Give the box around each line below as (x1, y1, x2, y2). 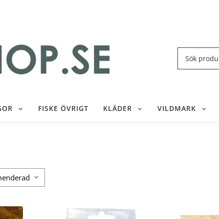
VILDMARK (157, 104, 196, 113)
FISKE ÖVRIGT (38, 104, 88, 113)
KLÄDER (103, 104, 132, 113)
